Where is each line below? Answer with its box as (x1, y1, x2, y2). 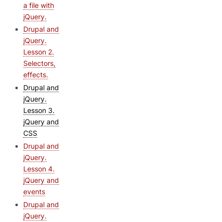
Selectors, (23, 59, 55, 68)
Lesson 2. (23, 48, 54, 56)
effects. (23, 70, 48, 79)
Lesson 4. (23, 164, 55, 173)
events (23, 187, 45, 196)
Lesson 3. (23, 106, 55, 115)
